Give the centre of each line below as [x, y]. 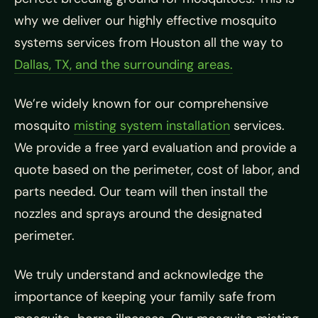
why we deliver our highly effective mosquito [146, 21]
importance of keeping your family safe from [145, 297]
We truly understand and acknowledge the [139, 275]
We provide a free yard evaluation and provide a [155, 148]
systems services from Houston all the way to [149, 43]
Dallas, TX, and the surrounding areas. [124, 65]
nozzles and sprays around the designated [138, 214]
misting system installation [152, 126]
